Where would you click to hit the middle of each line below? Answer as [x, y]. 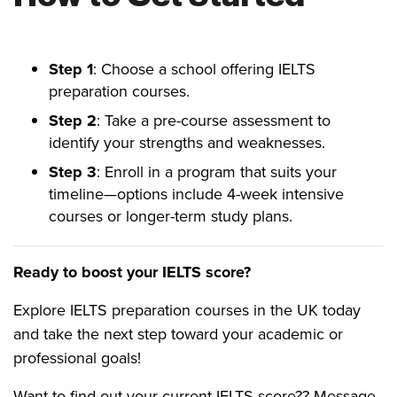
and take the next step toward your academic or [178, 334]
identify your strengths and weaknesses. [187, 143]
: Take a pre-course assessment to [214, 121]
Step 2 [73, 121]
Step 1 [71, 69]
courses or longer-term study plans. [171, 216]
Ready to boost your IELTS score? [132, 272]
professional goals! [77, 358]
